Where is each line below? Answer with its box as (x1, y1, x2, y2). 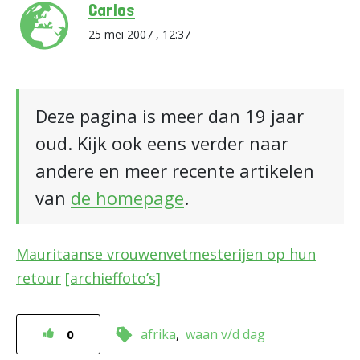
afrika (141, 325, 176, 343)
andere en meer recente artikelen (35, 158, 314, 182)
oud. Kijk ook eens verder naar (35, 131, 288, 155)
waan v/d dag (186, 325, 265, 343)
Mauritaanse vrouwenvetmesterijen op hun (16, 244, 316, 264)
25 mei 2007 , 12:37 (88, 27, 190, 42)
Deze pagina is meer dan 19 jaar (35, 104, 304, 128)
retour (16, 268, 61, 288)
